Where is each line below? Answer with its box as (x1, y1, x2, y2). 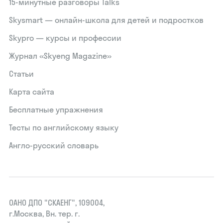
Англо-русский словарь (9, 140, 99, 150)
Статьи (9, 69, 34, 79)
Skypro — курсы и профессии (9, 33, 122, 43)
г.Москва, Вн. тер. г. (9, 209, 80, 219)
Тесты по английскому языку (9, 122, 119, 132)
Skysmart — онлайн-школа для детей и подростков (9, 15, 204, 25)
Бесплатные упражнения (9, 105, 104, 114)
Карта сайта (9, 87, 55, 97)
